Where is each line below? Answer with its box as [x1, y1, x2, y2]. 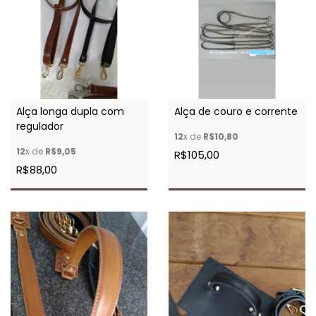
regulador [16, 119, 63, 133]
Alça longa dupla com [16, 104, 124, 119]
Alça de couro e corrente [174, 104, 298, 119]
